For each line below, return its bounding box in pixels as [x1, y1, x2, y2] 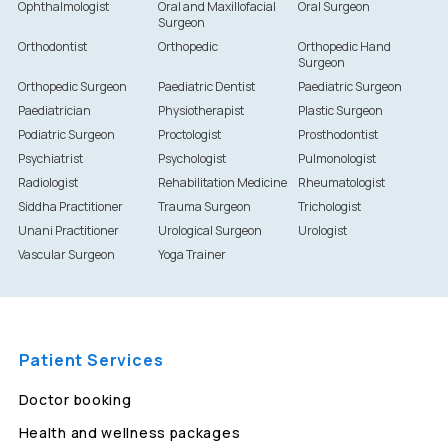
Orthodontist [17, 38, 87, 56]
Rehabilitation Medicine [157, 174, 287, 192]
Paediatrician [17, 102, 91, 120]
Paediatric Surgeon [298, 78, 403, 96]
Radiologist [17, 174, 78, 192]
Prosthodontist [298, 126, 379, 144]
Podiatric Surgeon [17, 126, 115, 144]
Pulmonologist [298, 150, 377, 168]
